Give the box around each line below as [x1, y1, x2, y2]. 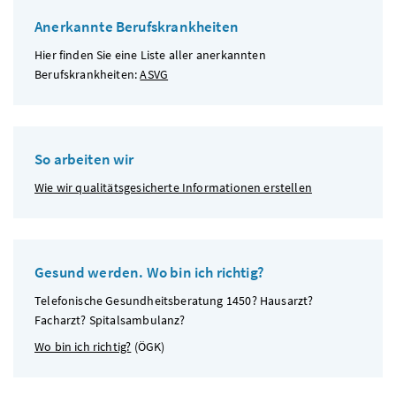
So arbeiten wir [34, 149, 134, 170]
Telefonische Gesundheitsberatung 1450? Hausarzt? [34, 293, 314, 309]
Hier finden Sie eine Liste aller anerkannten [34, 47, 266, 64]
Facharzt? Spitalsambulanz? [34, 312, 188, 329]
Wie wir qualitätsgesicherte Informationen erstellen [34, 179, 312, 196]
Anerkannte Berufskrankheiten [34, 17, 239, 37]
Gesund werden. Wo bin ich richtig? [34, 263, 264, 283]
